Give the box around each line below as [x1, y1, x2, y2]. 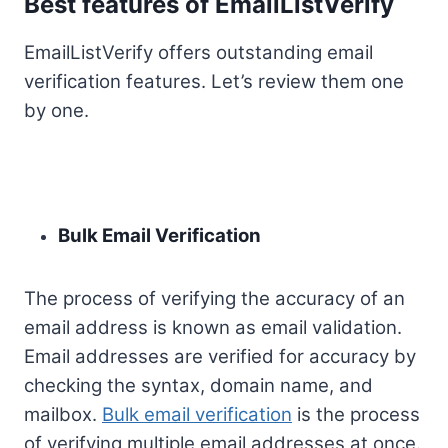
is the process [292, 403, 420, 427]
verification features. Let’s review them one [24, 70, 404, 94]
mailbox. [24, 403, 102, 427]
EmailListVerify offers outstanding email [24, 41, 373, 65]
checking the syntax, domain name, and [24, 374, 373, 398]
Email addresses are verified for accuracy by [24, 345, 416, 369]
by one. [24, 99, 89, 123]
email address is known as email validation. [24, 316, 402, 340]
